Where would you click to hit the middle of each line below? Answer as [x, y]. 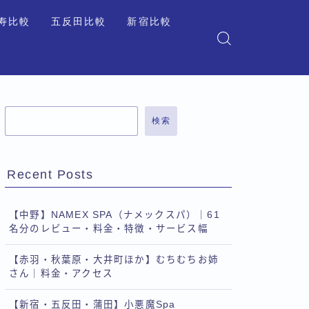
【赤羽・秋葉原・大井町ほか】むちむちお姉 [114, 260]
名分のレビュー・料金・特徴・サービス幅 [109, 229]
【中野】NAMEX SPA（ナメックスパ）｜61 [114, 215]
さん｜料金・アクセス [61, 273]
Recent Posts [50, 175]
